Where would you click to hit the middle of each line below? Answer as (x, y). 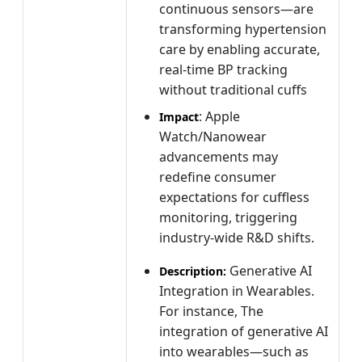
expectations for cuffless (234, 197)
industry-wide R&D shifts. (237, 237)
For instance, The (211, 311)
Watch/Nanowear (213, 136)
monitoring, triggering (228, 217)
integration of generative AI (244, 331)
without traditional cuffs (233, 89)
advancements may (219, 156)
